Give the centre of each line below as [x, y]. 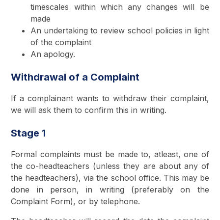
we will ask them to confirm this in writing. [89, 110]
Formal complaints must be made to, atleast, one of [110, 154]
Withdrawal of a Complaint [75, 77]
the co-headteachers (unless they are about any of [110, 166]
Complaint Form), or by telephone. [76, 201]
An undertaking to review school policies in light [120, 30]
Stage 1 [28, 133]
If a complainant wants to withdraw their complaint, [110, 98]
